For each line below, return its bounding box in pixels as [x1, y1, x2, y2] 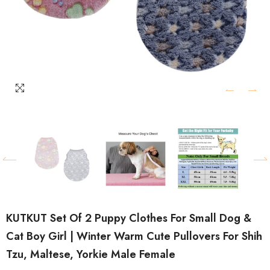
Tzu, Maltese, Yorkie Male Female [6, 246, 175, 262]
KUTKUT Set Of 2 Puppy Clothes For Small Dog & [6, 210, 251, 226]
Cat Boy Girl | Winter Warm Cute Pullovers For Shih [6, 228, 262, 244]
